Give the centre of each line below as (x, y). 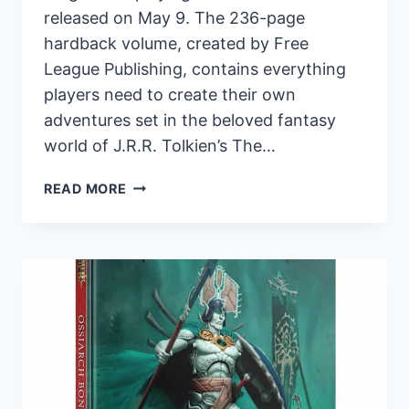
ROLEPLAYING (175, 289)
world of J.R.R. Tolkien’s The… (160, 145)
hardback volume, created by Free (176, 43)
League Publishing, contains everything (195, 68)
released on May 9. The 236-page (174, 17)
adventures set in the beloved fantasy (190, 120)
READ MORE (85, 188)
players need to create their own (170, 94)
